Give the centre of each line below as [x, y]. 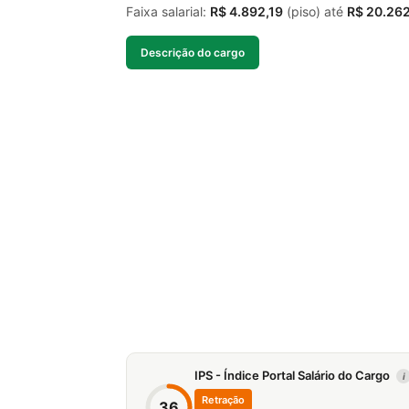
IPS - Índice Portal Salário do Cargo [294, 375]
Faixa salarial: [168, 11]
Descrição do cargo [193, 52]
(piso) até [315, 11]
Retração [223, 399]
